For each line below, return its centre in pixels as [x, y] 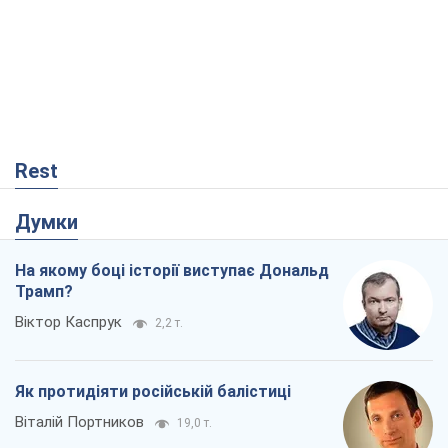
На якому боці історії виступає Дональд [172, 271]
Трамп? [44, 292]
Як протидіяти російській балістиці [153, 392]
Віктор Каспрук [68, 322]
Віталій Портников [79, 422]
